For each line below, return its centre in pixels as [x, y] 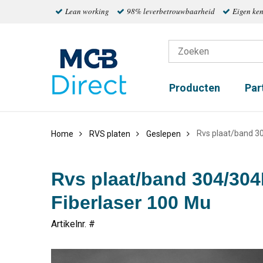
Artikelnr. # [73, 224]
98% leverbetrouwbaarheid [171, 11]
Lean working [87, 11]
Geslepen [163, 134]
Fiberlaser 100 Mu [131, 203]
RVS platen [110, 134]
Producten [195, 88]
